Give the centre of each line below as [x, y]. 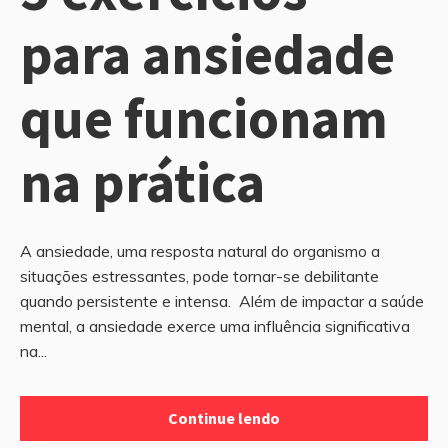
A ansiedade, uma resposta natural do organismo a [200, 250]
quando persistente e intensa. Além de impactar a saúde [222, 300]
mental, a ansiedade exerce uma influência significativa [215, 325]
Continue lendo [224, 417]
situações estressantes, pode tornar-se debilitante [199, 275]
